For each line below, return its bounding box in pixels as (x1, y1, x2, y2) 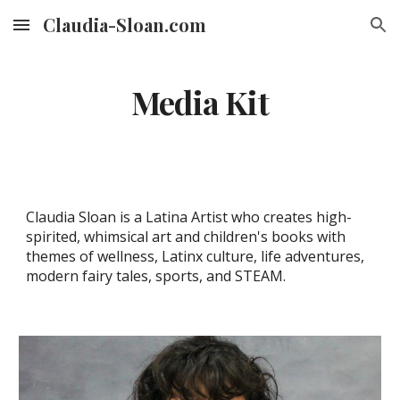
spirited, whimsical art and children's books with (26, 227, 346, 246)
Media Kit (131, 80, 269, 123)
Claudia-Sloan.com (43, 12, 206, 37)
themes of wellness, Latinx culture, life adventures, (26, 246, 365, 266)
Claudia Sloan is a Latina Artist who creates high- (26, 207, 353, 227)
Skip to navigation (274, 25, 386, 41)
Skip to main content (14, 25, 141, 41)
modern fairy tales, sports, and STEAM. (26, 266, 287, 286)
